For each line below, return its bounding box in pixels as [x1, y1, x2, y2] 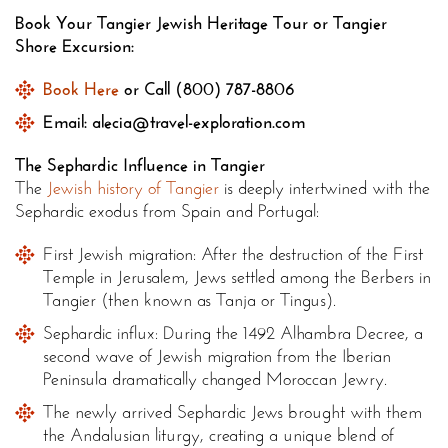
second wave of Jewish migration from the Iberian [43, 345, 391, 368]
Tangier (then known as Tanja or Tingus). [43, 289, 336, 312]
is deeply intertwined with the [219, 177, 430, 200]
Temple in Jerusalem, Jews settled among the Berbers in [43, 266, 431, 289]
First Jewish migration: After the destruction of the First [43, 243, 423, 266]
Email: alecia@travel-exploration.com [43, 111, 305, 134]
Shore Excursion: [15, 35, 134, 58]
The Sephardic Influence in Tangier [15, 154, 265, 177]
